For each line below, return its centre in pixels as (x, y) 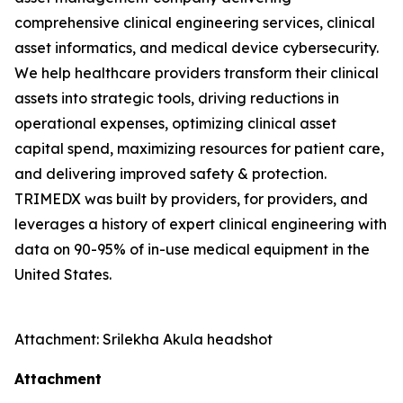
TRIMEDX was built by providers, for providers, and (191, 199)
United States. (63, 274)
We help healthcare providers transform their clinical (197, 73)
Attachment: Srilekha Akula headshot (143, 339)
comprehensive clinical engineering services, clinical (195, 22)
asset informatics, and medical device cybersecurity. (197, 48)
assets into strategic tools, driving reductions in (177, 98)
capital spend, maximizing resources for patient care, (199, 148)
